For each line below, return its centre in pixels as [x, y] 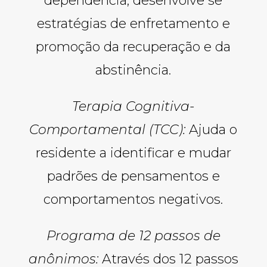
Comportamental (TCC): [108, 129]
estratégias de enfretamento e [133, 23]
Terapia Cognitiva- [133, 106]
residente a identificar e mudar [133, 153]
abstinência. [133, 70]
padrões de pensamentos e [133, 176]
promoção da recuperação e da [133, 46]
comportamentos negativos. [133, 199]
